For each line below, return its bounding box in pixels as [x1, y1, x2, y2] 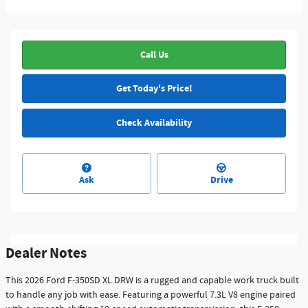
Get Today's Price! [115, 82, 192, 96]
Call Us [140, 47, 168, 61]
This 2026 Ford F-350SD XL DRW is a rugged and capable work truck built [5, 274, 299, 287]
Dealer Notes [5, 243, 87, 263]
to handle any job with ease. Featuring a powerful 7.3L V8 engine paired [5, 288, 296, 301]
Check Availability [116, 115, 192, 129]
